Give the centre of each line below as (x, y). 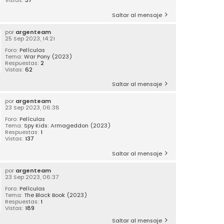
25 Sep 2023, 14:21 (30, 38)
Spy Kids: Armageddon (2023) (68, 126)
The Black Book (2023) (56, 195)
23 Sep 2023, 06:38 (32, 108)
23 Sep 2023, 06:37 (32, 177)
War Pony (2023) (48, 56)
